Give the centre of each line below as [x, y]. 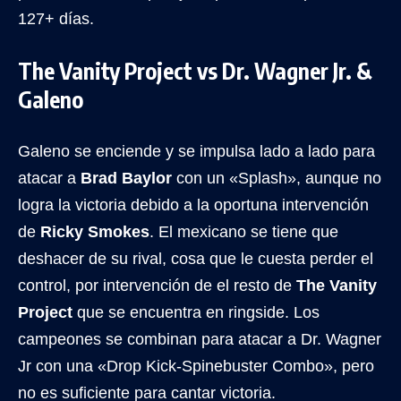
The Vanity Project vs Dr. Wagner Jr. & [195, 70]
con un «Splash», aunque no [277, 178]
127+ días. [56, 18]
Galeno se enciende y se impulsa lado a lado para [196, 151]
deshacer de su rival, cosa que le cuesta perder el [196, 258]
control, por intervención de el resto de [157, 285]
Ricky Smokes [95, 231]
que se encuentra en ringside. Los [196, 312]
